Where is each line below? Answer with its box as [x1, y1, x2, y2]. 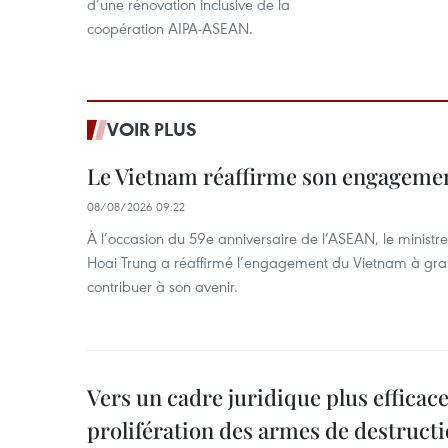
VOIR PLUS [107, 117, 197, 141]
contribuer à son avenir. [87, 276, 238, 296]
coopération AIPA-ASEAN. [87, 18, 253, 38]
